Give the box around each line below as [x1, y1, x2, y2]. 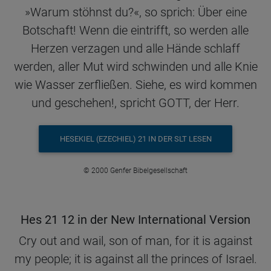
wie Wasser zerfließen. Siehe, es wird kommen [14, 77, 257, 92]
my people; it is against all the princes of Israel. [14, 252, 257, 267]
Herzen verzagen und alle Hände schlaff [31, 41, 240, 56]
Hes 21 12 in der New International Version [21, 212, 250, 227]
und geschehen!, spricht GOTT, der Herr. [31, 95, 240, 110]
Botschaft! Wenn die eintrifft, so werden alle [22, 22, 249, 38]
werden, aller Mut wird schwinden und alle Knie [13, 59, 258, 74]
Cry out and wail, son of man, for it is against [19, 233, 252, 249]
